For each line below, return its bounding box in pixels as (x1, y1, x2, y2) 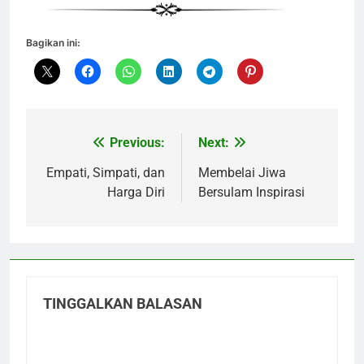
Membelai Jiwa (198, 165, 286, 181)
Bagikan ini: (26, 37, 80, 50)
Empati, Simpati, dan (46, 165, 165, 181)
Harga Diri (107, 184, 165, 201)
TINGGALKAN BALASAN (43, 296, 202, 313)
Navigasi (41, 136, 117, 159)
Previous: (110, 135, 165, 151)
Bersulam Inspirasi (198, 184, 305, 201)
